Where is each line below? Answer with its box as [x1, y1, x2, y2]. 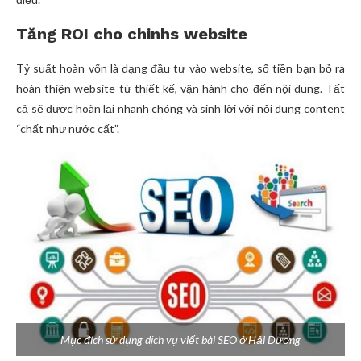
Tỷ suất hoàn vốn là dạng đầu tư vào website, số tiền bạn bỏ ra [16, 61, 345, 76]
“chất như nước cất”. [16, 122, 119, 136]
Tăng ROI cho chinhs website [16, 24, 247, 44]
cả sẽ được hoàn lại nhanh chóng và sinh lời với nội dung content [16, 102, 345, 116]
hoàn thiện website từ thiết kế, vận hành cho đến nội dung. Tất [16, 81, 345, 96]
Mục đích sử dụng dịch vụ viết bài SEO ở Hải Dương [60, 333, 301, 347]
